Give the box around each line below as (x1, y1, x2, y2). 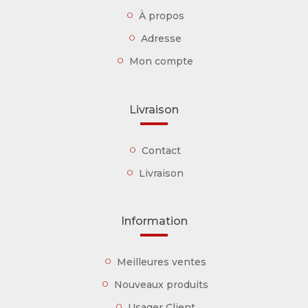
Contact (142, 144, 181, 157)
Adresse (141, 32, 181, 45)
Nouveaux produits (114, 278, 208, 291)
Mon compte (129, 55, 193, 68)
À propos (138, 10, 184, 23)
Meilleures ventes (116, 255, 206, 268)
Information (120, 214, 188, 228)
